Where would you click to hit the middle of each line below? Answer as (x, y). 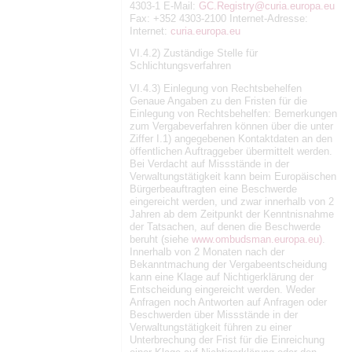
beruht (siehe (161, 240)
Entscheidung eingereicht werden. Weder (222, 290)
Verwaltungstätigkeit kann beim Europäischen (233, 177)
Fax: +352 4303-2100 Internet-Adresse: (219, 18)
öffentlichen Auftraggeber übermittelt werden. (231, 152)
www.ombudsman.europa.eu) (257, 240)
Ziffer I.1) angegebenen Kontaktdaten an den (231, 139)
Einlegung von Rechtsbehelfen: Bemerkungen (233, 114)
